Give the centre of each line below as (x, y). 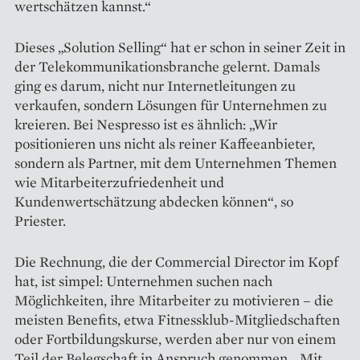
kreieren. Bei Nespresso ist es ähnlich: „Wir (146, 124)
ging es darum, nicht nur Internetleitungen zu (155, 85)
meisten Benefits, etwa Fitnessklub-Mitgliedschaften (177, 319)
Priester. (40, 220)
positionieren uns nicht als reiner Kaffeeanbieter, (165, 143)
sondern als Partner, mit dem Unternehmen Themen (176, 162)
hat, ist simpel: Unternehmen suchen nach (143, 280)
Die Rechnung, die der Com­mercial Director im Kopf (176, 261)
